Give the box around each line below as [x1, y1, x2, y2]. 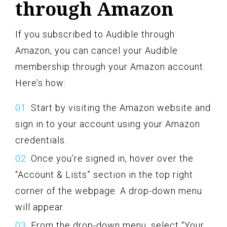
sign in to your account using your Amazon [15, 119, 200, 130]
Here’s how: [15, 78, 66, 89]
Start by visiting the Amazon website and [31, 102, 211, 113]
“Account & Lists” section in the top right [15, 169, 193, 180]
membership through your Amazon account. [15, 61, 205, 72]
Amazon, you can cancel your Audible [15, 45, 178, 56]
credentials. [15, 135, 67, 146]
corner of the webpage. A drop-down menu [15, 185, 202, 197]
